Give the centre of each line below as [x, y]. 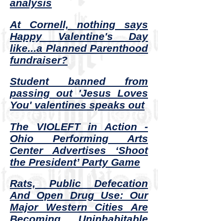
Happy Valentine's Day [79, 36]
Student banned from [79, 81]
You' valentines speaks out [77, 105]
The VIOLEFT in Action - [79, 126]
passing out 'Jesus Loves [79, 93]
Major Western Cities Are [79, 207]
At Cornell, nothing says [79, 24]
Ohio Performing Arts [79, 138]
